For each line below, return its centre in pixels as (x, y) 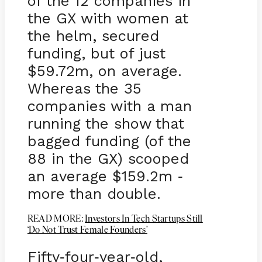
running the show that (106, 123)
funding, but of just (96, 53)
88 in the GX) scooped (108, 158)
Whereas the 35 (84, 88)
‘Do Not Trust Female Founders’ (87, 230)
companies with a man (109, 106)
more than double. (96, 193)
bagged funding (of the (109, 141)
